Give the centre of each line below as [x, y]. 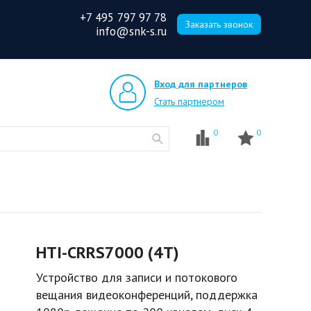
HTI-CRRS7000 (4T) [108, 252]
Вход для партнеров [201, 84]
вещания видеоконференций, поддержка [147, 295]
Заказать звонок [219, 24]
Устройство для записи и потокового [137, 277]
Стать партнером [189, 101]
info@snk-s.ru [131, 31]
